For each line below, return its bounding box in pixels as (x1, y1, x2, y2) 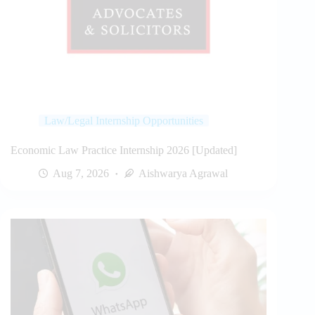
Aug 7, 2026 (53, 167, 109, 179)
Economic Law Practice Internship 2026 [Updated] (11, 143, 237, 156)
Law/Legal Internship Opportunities (44, 114, 203, 127)
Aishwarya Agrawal (139, 167, 228, 179)
